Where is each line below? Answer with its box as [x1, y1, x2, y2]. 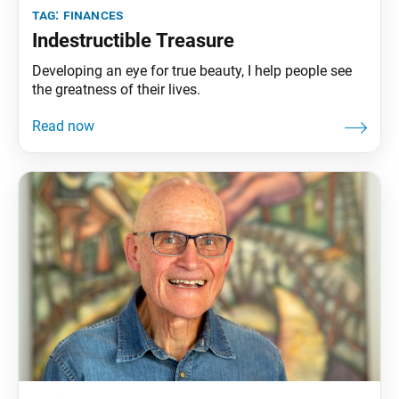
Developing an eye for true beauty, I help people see [32, 61, 352, 79]
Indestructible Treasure [32, 28, 234, 52]
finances [62, 5, 124, 23]
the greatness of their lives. [32, 80, 200, 98]
